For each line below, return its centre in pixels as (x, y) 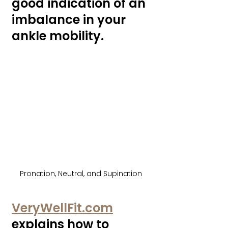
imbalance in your (70, 19)
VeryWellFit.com (62, 208)
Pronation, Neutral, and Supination (81, 174)
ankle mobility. (59, 36)
